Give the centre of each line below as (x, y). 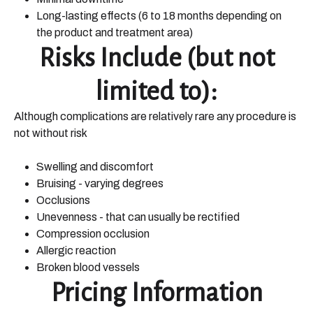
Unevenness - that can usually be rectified (138, 217)
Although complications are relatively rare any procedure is (155, 116)
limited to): (156, 92)
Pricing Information (156, 293)
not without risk (51, 133)
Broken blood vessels (88, 267)
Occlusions (63, 200)
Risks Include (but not (156, 58)
